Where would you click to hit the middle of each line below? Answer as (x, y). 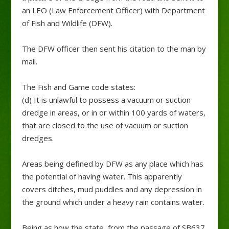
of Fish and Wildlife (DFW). (67, 23)
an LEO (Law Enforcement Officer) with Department (113, 10)
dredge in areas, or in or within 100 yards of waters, (113, 112)
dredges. (38, 138)
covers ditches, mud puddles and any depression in (112, 189)
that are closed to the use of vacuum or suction (105, 125)
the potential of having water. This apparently (102, 176)
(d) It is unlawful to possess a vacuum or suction (106, 99)
